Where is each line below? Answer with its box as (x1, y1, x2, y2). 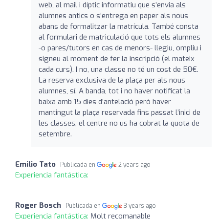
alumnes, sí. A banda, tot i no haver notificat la (39, 86, 190, 96)
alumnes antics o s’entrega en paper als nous (39, 10, 188, 21)
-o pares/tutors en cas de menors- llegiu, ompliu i (39, 43, 201, 53)
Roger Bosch (15, 200, 61, 210)
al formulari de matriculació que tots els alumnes (39, 32, 200, 42)
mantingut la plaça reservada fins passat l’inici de (39, 107, 200, 117)
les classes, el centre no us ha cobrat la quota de (39, 118, 199, 128)
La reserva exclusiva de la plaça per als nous (39, 75, 185, 85)
